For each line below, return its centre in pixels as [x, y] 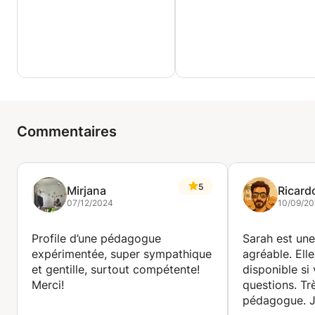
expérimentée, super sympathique [122, 254]
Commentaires [67, 131]
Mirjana [86, 190]
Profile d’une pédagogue [96, 238]
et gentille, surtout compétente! [116, 269]
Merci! [48, 285]
